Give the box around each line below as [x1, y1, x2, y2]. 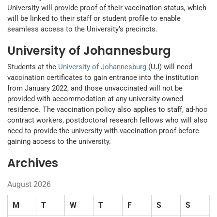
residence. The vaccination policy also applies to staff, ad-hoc [7, 105, 207, 114]
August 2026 [7, 180, 51, 189]
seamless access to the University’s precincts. [7, 25, 157, 34]
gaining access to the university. [7, 137, 111, 146]
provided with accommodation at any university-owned [7, 94, 183, 104]
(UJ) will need [146, 62, 192, 72]
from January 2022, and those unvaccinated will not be [7, 84, 183, 93]
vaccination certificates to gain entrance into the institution [7, 73, 199, 82]
